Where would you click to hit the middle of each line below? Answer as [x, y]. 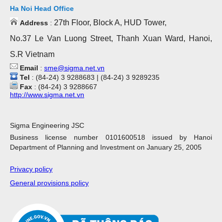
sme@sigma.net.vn [74, 68]
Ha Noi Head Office [42, 8]
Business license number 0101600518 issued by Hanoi [111, 137]
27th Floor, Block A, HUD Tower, [110, 22]
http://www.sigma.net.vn [47, 94]
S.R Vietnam [32, 54]
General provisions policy [49, 183]
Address [33, 23]
